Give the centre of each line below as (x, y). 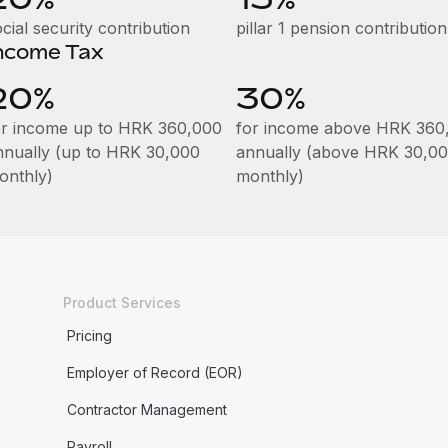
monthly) (269, 176)
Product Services (121, 302)
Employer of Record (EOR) (154, 372)
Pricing (89, 335)
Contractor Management (146, 409)
